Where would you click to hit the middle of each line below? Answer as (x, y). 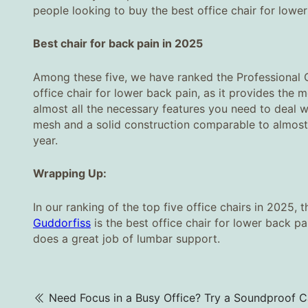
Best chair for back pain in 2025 (118, 44)
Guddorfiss (62, 222)
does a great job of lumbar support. (126, 238)
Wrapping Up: (70, 174)
